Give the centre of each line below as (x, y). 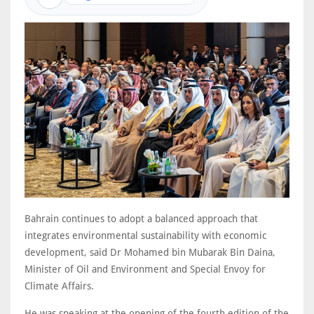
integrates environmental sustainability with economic (145, 236)
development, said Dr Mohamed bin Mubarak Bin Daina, (150, 253)
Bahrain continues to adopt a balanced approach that (141, 219)
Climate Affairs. (59, 286)
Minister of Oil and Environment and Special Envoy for (145, 269)
